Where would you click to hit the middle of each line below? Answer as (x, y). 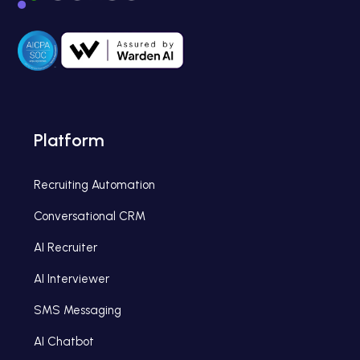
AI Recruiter (66, 247)
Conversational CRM (90, 216)
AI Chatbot (64, 342)
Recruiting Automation (95, 185)
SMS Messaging (78, 310)
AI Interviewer (72, 279)
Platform (70, 140)
